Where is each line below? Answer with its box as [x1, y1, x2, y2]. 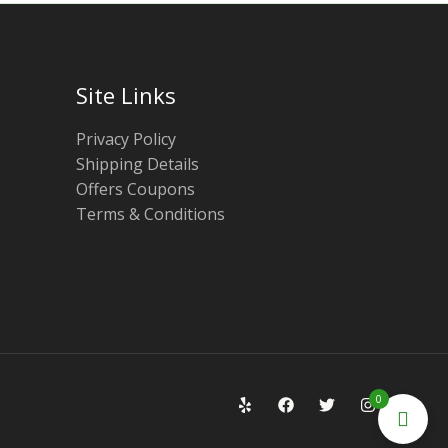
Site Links [75, 79, 176, 110]
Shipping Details [75, 152, 199, 175]
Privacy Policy [75, 127, 176, 150]
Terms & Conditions [75, 202, 225, 225]
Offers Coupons [75, 177, 195, 200]
